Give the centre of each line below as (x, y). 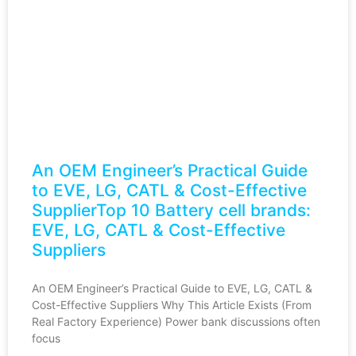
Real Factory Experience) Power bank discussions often (176, 321)
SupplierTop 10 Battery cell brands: (171, 210)
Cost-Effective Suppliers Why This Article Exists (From (172, 304)
